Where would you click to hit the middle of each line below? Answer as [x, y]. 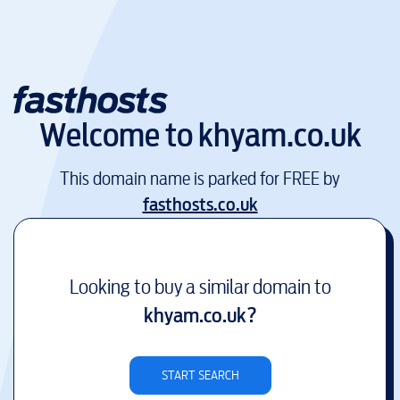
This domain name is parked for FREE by [200, 179]
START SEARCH [200, 375]
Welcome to [118, 136]
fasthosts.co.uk [200, 204]
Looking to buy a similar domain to [200, 286]
